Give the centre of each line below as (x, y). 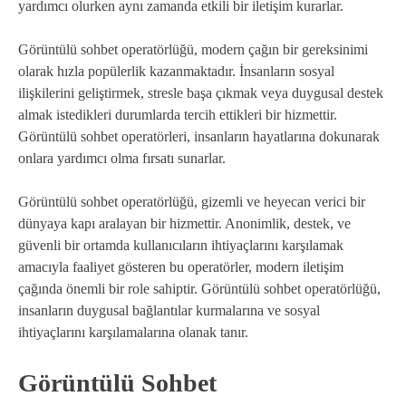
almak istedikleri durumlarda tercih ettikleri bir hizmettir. (178, 114)
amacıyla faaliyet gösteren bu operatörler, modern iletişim (181, 266)
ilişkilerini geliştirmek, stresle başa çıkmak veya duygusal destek (201, 92)
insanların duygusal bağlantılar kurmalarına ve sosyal (169, 310)
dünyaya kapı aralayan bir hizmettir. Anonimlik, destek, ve (184, 223)
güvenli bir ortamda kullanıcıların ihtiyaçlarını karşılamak (181, 245)
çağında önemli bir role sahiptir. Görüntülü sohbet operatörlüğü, (199, 288)
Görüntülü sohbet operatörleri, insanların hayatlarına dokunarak (199, 136)
